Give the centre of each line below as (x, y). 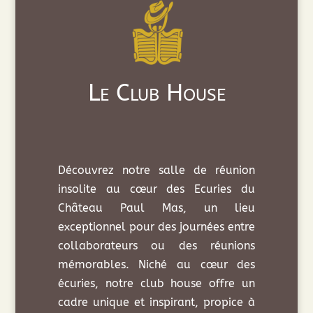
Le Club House (156, 93)
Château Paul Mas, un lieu (156, 208)
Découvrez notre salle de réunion (156, 170)
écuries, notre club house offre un (156, 283)
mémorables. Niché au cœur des (156, 264)
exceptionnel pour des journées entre (156, 226)
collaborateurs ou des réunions (156, 245)
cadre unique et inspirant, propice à (156, 302)
